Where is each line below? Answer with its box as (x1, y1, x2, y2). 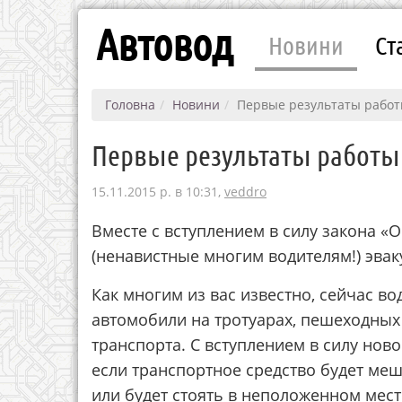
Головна (105, 96, 155, 113)
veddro (224, 183, 267, 200)
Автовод (96, 18, 232, 68)
